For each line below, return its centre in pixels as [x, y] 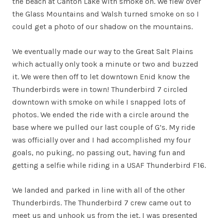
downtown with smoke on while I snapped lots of [99, 102]
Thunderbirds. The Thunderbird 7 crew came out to [102, 202]
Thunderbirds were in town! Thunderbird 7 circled [100, 89]
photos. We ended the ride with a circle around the [100, 114]
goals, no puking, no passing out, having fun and [99, 152]
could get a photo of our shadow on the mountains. [102, 26]
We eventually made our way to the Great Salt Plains [103, 51]
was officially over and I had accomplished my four [101, 140]
